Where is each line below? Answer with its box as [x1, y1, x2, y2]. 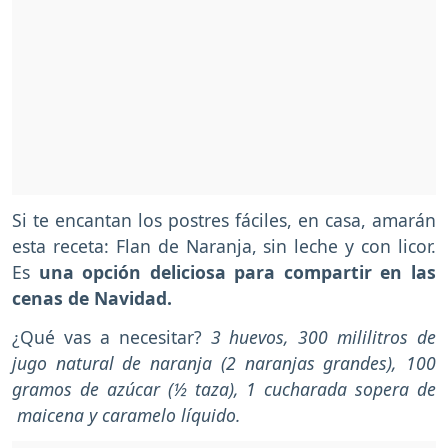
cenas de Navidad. [12, 286, 177, 311]
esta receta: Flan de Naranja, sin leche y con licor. [12, 234, 436, 259]
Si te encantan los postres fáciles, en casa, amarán [12, 208, 436, 233]
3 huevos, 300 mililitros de [210, 325, 436, 350]
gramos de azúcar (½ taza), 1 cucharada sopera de [12, 377, 436, 402]
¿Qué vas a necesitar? [12, 325, 211, 350]
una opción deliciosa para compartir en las [38, 260, 437, 285]
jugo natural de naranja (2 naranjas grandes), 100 [12, 351, 436, 376]
